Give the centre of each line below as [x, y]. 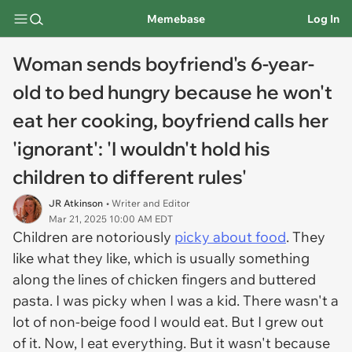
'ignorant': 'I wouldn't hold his [141, 148]
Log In [323, 18]
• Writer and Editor [148, 203]
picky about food [230, 237]
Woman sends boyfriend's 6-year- [163, 64]
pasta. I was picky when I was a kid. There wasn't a [176, 301]
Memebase [176, 18]
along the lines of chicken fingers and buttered [164, 279]
